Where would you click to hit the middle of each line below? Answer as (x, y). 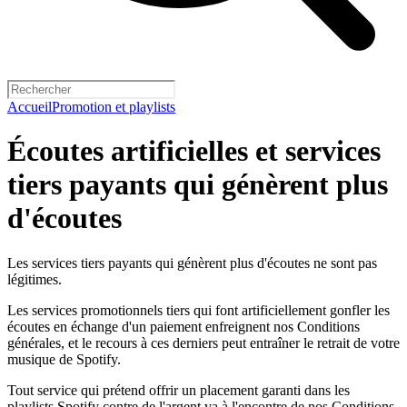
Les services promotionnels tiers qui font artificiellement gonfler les (199, 310)
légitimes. (35, 279)
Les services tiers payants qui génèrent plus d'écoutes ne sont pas (192, 263)
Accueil (30, 107)
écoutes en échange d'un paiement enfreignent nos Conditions (184, 326)
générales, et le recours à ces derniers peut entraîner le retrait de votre (203, 342)
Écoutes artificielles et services (194, 151)
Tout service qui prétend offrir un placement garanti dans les (179, 390)
